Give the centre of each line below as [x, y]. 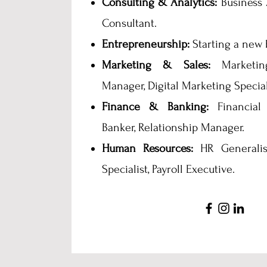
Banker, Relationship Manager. [173, 128]
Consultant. [129, 23]
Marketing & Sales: [156, 65]
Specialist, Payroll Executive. [168, 169]
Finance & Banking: [155, 107]
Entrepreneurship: [146, 44]
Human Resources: [148, 148]
